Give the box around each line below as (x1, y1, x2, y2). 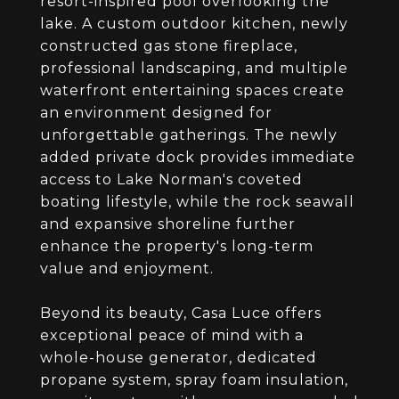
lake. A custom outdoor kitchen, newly (40, 15, 348, 32)
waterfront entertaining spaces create (40, 82, 345, 99)
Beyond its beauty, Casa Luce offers (40, 305, 322, 322)
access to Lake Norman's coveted (40, 171, 303, 188)
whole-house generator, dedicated (40, 349, 317, 366)
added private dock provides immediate (40, 149, 355, 166)
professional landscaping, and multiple (40, 60, 348, 77)
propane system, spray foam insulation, (40, 371, 348, 388)
